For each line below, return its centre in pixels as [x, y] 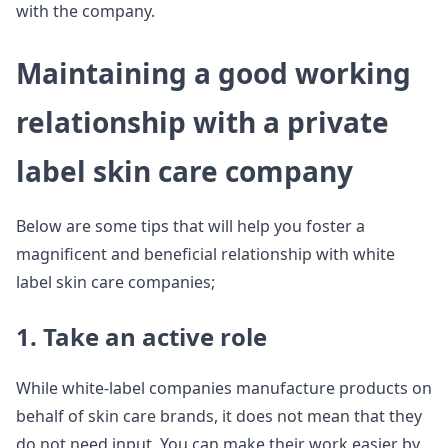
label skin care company [184, 171]
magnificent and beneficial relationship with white [205, 254]
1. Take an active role [141, 336]
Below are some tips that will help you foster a [190, 226]
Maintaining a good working [213, 73]
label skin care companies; [115, 282]
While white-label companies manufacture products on [224, 388]
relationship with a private [202, 122]
